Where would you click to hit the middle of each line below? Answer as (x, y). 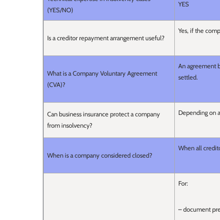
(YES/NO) (60, 10)
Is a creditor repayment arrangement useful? (106, 38)
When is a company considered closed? (100, 155)
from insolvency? (70, 125)
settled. (188, 77)
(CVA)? (56, 85)
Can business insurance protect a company (104, 114)
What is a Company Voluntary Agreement (102, 73)
